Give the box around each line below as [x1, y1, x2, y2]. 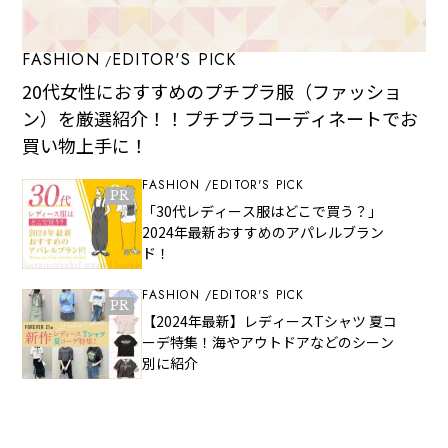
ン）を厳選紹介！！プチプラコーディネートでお [22, 104, 419, 131]
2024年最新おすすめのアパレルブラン [142, 221, 385, 242]
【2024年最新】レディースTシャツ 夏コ [142, 311, 398, 332]
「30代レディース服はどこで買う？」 [142, 200, 383, 221]
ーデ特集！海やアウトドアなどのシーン [142, 332, 395, 353]
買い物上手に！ [22, 131, 149, 158]
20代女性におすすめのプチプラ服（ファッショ [22, 77, 403, 104]
